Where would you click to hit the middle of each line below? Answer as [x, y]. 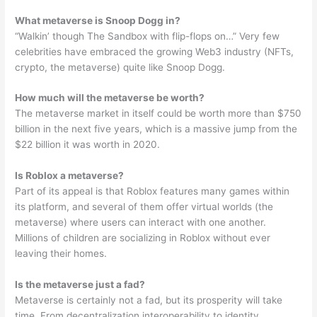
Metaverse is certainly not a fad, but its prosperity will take [149, 300]
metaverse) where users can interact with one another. [141, 223]
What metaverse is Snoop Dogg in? [98, 20]
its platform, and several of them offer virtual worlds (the [144, 207]
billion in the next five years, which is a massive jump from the [156, 129]
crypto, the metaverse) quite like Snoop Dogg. [120, 67]
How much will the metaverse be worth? [110, 98]
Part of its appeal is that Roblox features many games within [152, 191]
